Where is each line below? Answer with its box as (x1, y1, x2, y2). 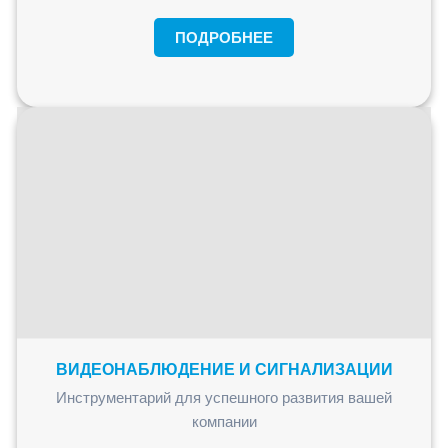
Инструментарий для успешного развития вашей (56, 389, 392, 407)
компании (191, 413, 257, 431)
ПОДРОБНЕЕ (175, 29, 273, 47)
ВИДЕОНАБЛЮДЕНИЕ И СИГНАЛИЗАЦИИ (55, 361, 393, 379)
